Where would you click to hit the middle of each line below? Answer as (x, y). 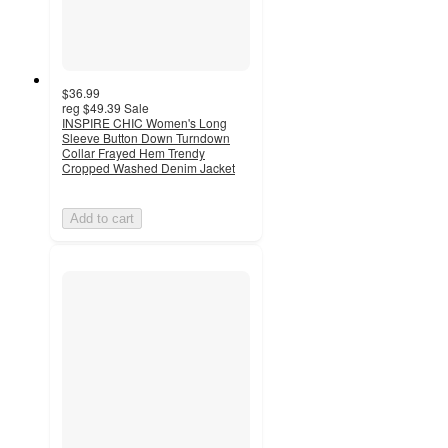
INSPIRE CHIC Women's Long (144, 123)
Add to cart (102, 219)
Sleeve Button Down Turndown (146, 138)
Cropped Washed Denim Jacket (148, 168)
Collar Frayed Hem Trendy (133, 153)
